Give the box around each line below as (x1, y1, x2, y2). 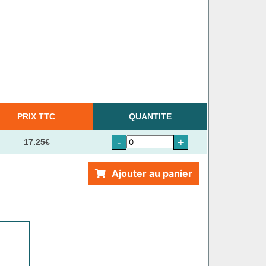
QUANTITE (128, 111, 172, 121)
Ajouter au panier (111, 167, 192, 179)
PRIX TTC (17, 111, 56, 121)
